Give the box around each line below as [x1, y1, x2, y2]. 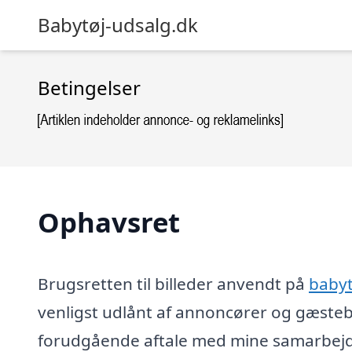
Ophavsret [38, 203, 180, 240]
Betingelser [38, 75, 141, 101]
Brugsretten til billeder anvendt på [38, 272, 309, 295]
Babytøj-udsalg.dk [38, 12, 198, 38]
